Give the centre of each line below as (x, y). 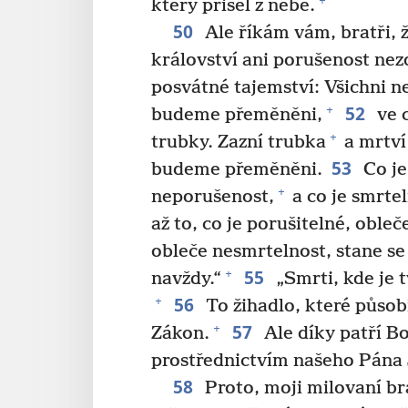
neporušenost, (213, 197)
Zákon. (180, 333)
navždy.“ (186, 279)
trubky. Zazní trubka (239, 142)
